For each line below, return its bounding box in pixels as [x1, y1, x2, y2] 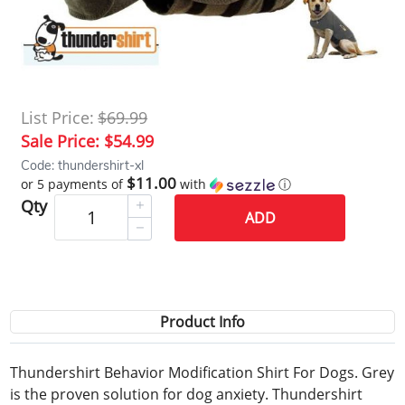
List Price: [21, 106, 95, 128]
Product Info [160, 311, 245, 332]
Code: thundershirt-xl [21, 155, 145, 174]
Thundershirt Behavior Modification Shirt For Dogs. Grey [10, 362, 395, 382]
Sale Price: [21, 129, 105, 152]
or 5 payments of [21, 174, 127, 193]
